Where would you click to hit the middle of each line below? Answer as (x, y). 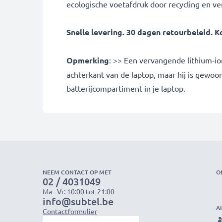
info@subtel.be (78, 201)
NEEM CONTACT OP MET (77, 172)
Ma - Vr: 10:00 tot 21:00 (79, 191)
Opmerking (88, 60)
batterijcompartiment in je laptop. (126, 88)
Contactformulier (70, 211)
